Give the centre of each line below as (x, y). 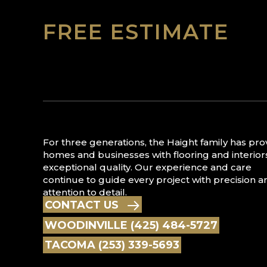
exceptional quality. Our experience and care (147, 167)
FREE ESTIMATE (136, 32)
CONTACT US (82, 205)
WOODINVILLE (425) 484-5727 (131, 225)
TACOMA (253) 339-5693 (112, 245)
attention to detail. (85, 192)
